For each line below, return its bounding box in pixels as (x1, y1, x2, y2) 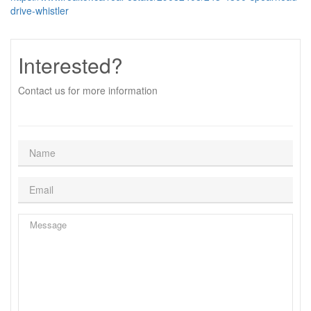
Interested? (18, 50, 123, 81)
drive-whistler (10, 3, 69, 18)
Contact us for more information (18, 83, 158, 98)
